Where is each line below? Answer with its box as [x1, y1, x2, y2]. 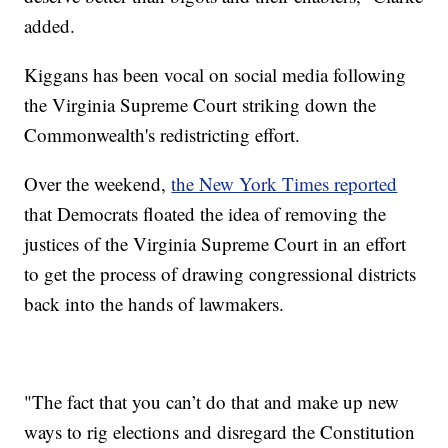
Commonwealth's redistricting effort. [24, 121, 301, 147]
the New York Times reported [171, 170, 398, 196]
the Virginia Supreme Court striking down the [24, 91, 377, 117]
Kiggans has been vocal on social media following [24, 61, 407, 87]
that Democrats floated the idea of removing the [24, 200, 387, 226]
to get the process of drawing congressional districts [24, 260, 417, 286]
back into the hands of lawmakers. [24, 290, 285, 316]
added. [24, 12, 76, 38]
